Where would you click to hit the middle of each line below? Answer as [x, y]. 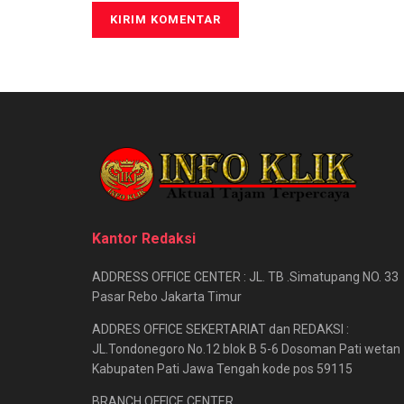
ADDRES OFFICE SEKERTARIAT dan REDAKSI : [220, 330]
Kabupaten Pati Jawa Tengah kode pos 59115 [222, 369]
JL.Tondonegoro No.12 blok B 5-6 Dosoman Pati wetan [246, 349]
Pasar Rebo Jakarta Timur [167, 297]
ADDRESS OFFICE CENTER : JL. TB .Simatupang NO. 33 [245, 277]
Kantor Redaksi [144, 239]
